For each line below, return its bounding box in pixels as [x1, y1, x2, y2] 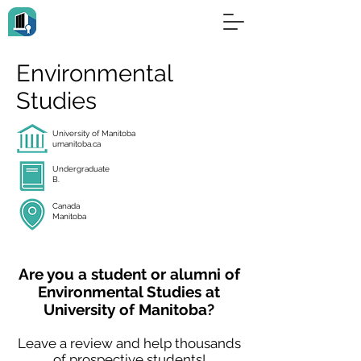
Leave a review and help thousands [17, 335, 241, 351]
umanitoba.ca [52, 139, 101, 148]
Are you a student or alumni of [18, 265, 240, 283]
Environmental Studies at [38, 283, 220, 301]
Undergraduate [52, 164, 110, 173]
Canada [52, 201, 80, 210]
